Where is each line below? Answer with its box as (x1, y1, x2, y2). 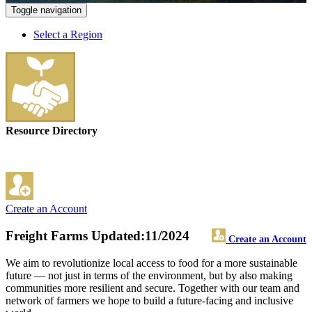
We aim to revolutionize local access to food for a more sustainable (6, 256, 297, 269)
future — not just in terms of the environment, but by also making (6, 269, 292, 281)
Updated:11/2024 (88, 228, 189, 244)
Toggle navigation (11, 5, 81, 16)
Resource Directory (6, 125, 97, 137)
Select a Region (33, 29, 102, 41)
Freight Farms (6, 228, 88, 244)
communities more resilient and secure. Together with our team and (6, 281, 299, 294)
